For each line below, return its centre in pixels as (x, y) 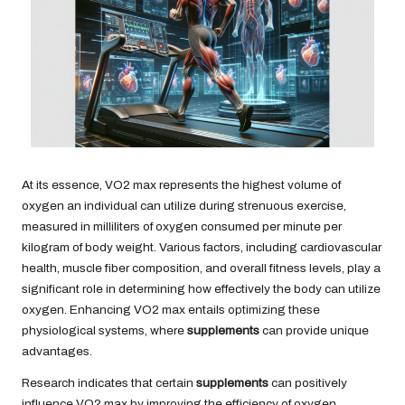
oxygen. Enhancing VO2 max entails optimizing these (171, 309)
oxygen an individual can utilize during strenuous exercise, (184, 205)
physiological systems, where (104, 330)
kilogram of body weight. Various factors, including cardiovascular (202, 247)
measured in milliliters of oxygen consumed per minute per (182, 226)
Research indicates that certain (109, 382)
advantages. (57, 351)
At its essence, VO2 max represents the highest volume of (181, 184)
